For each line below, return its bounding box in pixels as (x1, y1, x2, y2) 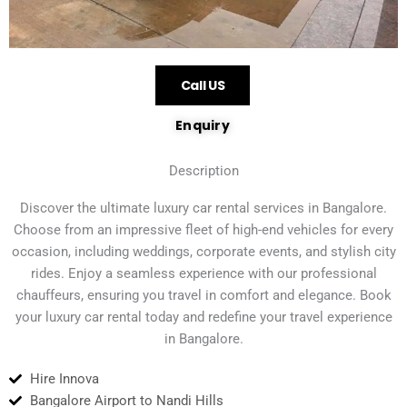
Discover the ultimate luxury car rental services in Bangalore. (20, 200, 387, 217)
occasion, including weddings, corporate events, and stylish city (11, 243, 396, 261)
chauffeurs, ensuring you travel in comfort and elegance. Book (15, 287, 392, 304)
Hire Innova (29, 371, 99, 388)
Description (168, 163, 239, 180)
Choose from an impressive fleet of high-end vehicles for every (14, 222, 393, 239)
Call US (180, 76, 225, 95)
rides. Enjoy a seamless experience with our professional (30, 265, 377, 283)
